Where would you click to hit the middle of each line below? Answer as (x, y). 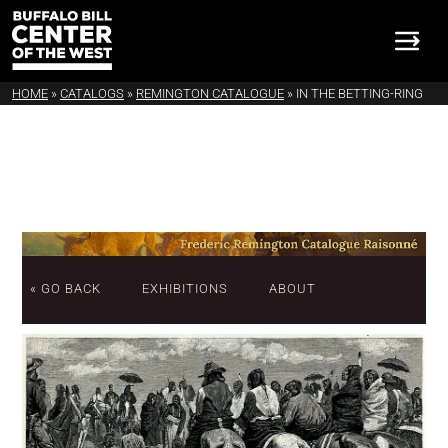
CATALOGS (92, 93)
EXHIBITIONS (185, 288)
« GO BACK (65, 288)
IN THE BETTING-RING (359, 93)
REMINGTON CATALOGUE (210, 93)
